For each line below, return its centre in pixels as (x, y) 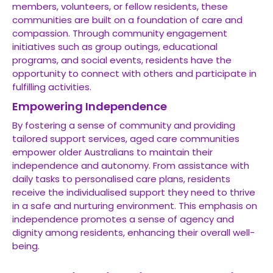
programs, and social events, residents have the (122, 60)
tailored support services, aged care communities (126, 139)
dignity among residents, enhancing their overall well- (133, 232)
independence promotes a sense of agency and (123, 219)
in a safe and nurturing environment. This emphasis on (135, 206)
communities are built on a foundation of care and (127, 20)
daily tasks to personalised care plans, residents (121, 179)
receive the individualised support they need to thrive (134, 192)
